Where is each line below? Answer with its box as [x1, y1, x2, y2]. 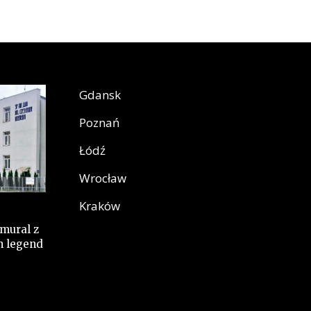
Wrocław [78, 170, 126, 187]
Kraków [78, 198, 120, 215]
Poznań [78, 115, 119, 131]
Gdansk [78, 87, 121, 103]
